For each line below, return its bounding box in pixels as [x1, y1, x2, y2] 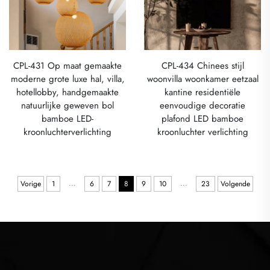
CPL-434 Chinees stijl [161, 58, 244, 72]
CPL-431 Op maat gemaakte [13, 58, 122, 72]
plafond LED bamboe [162, 111, 243, 125]
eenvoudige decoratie [160, 98, 245, 112]
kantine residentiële [165, 85, 240, 99]
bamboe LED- [42, 111, 93, 125]
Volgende [220, 178, 250, 190]
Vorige [20, 178, 41, 190]
